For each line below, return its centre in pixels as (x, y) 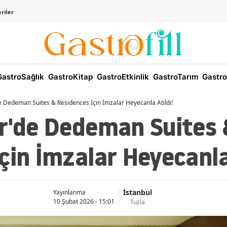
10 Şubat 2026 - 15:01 (84, 201)
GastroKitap (69, 77)
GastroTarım (175, 77)
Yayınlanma (69, 192)
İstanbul (137, 193)
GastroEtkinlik (122, 77)
